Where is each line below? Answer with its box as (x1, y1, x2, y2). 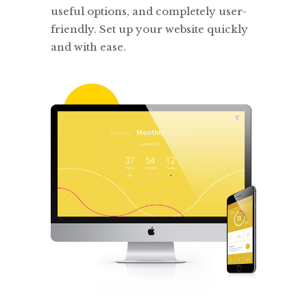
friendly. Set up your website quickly (51, 23, 248, 36)
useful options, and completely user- (51, 5, 247, 18)
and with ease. (51, 40, 126, 53)
